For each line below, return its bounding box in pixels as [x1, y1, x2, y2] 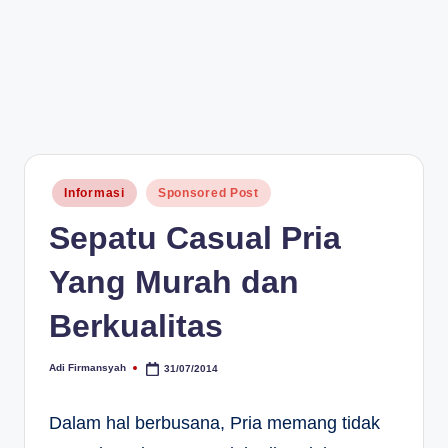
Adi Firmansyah [49, 362, 126, 374]
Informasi [64, 186, 125, 200]
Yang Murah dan [49, 263, 299, 300]
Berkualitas [49, 307, 223, 344]
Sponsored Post [157, 186, 259, 200]
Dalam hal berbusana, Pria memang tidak [49, 413, 380, 434]
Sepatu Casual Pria [49, 219, 341, 256]
